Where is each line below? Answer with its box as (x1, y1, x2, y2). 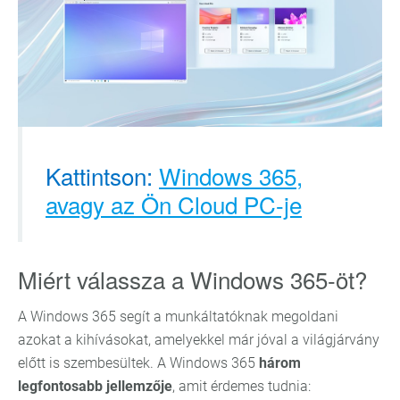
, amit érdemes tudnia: (172, 378, 311, 395)
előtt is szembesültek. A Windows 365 (18, 354, 259, 371)
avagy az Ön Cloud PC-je (46, 187, 302, 221)
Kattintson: (46, 159, 159, 192)
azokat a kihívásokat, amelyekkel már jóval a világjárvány (18, 331, 379, 348)
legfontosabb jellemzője (18, 378, 172, 395)
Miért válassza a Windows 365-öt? (18, 262, 367, 296)
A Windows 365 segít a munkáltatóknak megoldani (18, 308, 338, 325)
